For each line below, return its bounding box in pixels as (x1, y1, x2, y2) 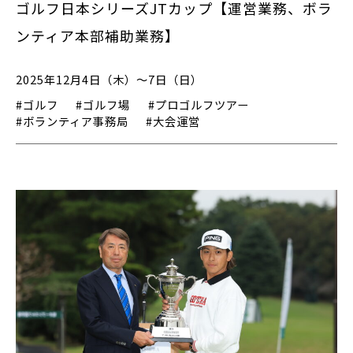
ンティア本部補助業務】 (16, 25, 180, 46)
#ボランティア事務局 (16, 113, 128, 130)
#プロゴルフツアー (147, 96, 249, 113)
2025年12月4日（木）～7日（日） (16, 71, 203, 88)
